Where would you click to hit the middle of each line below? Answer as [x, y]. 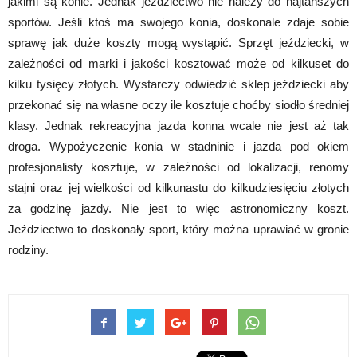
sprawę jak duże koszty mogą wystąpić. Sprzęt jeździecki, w [178, 42]
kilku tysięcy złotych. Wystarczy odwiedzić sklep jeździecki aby [178, 84]
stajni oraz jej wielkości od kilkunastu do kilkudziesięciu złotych [178, 187]
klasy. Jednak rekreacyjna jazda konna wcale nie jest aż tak [178, 125]
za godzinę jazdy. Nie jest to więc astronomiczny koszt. [178, 208]
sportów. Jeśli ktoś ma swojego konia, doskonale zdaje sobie [178, 22]
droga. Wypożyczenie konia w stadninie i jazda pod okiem [178, 146]
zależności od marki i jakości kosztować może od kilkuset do [178, 63]
